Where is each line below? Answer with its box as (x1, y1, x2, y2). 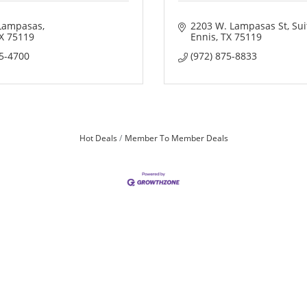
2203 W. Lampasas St (190, 19, 287, 32)
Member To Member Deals (124, 132, 228, 143)
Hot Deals (79, 132, 117, 143)
